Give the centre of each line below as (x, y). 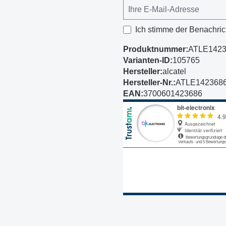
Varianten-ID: (148, 60)
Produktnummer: (156, 49)
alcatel (174, 71)
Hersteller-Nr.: (149, 82)
